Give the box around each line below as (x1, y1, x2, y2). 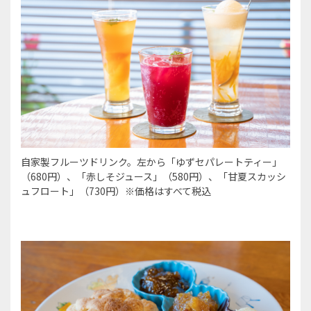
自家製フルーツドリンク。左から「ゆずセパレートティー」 (21, 154, 282, 169)
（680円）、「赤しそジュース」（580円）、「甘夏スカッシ (21, 169, 286, 183)
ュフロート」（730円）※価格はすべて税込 (21, 183, 211, 198)
